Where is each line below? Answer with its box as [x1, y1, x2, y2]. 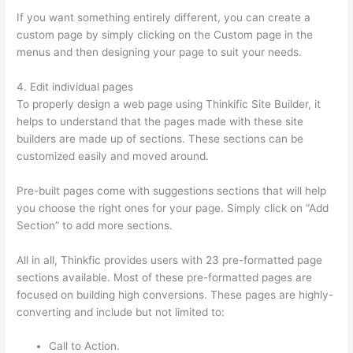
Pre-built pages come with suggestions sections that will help [17, 184, 327, 197]
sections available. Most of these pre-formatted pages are [17, 270, 313, 284]
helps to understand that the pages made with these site [17, 114, 304, 128]
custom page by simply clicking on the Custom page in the [17, 28, 314, 41]
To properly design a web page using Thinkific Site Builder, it [17, 97, 321, 110]
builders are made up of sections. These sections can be [17, 132, 304, 145]
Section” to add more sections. [17, 218, 173, 232]
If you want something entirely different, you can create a [17, 10, 311, 24]
